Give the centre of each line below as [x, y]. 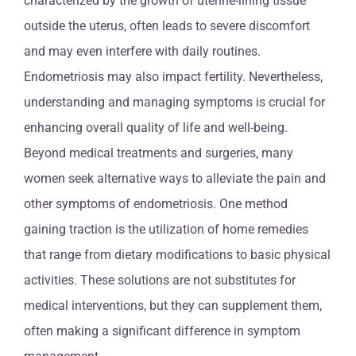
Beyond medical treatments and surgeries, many [159, 153]
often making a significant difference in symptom [162, 331]
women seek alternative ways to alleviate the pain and [175, 178]
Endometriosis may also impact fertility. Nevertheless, [173, 76]
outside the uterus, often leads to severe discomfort [167, 25]
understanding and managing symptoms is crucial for [174, 102]
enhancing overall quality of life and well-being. [156, 127]
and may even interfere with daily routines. [142, 51]
